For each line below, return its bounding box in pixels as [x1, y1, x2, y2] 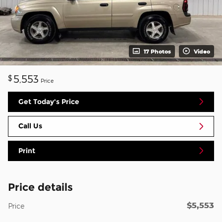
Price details [8, 181, 73, 194]
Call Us [18, 121, 42, 131]
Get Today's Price [18, 97, 79, 106]
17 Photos [144, 48, 171, 55]
